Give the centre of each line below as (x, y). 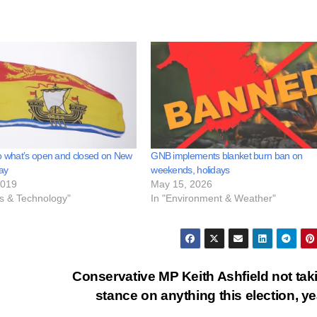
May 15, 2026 (182, 184)
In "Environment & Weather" (214, 198)
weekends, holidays (190, 170)
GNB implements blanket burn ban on (227, 156)
